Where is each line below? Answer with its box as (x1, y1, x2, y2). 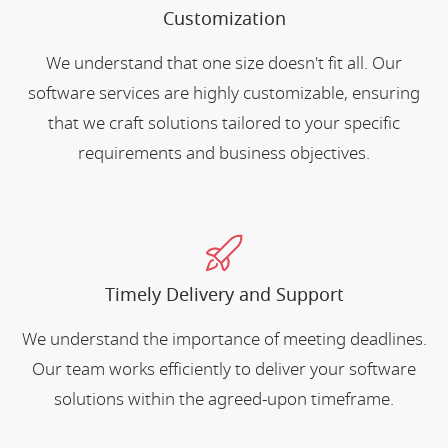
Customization (162, 5, 286, 32)
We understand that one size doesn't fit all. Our (46, 50, 402, 76)
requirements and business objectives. (78, 140, 370, 166)
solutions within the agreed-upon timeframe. (54, 386, 394, 412)
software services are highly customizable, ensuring (28, 80, 420, 106)
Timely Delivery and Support (104, 281, 344, 308)
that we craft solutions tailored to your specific (48, 110, 400, 136)
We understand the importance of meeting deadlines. (21, 326, 427, 352)
